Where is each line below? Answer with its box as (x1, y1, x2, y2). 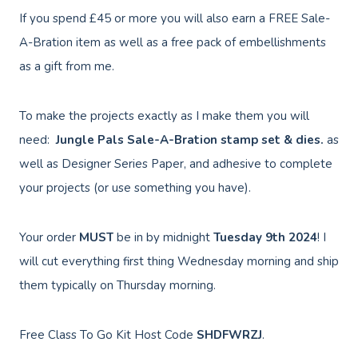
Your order (19, 229, 79, 246)
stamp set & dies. (221, 132, 327, 149)
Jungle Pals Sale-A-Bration (53, 132, 217, 149)
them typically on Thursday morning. (19, 277, 216, 294)
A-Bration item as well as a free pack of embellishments (19, 34, 326, 51)
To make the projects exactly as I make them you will (19, 108, 309, 125)
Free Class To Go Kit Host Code (19, 327, 197, 344)
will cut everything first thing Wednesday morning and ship (19, 253, 339, 270)
